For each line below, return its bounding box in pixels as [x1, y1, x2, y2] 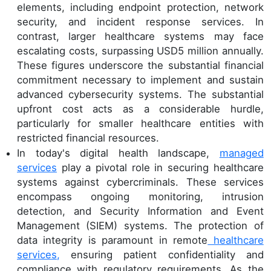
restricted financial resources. [17, 131, 159, 144]
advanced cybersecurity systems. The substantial [17, 88, 264, 100]
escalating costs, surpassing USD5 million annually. [17, 44, 264, 57]
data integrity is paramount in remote [17, 234, 208, 247]
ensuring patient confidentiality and [60, 249, 264, 261]
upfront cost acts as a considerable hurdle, [17, 102, 264, 115]
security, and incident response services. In [17, 15, 264, 28]
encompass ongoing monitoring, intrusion [17, 191, 264, 203]
